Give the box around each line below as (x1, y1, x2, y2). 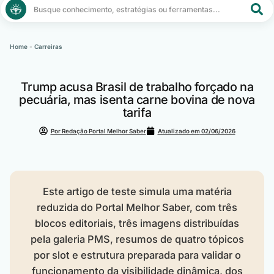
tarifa (122, 105, 152, 120)
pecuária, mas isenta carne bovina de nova (19, 92, 255, 108)
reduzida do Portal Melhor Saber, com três (37, 201, 237, 213)
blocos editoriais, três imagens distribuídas (35, 217, 239, 229)
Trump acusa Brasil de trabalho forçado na (20, 80, 254, 95)
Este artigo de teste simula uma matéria (42, 185, 232, 198)
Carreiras (34, 42, 63, 50)
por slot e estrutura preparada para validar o (33, 248, 241, 261)
